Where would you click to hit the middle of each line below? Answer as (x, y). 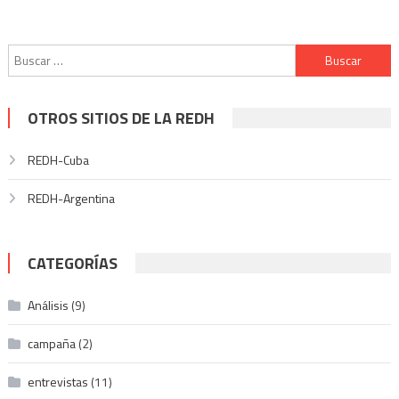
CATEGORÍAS (72, 263)
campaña (51, 343)
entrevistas (57, 381)
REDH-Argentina (71, 198)
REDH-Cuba (58, 159)
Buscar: (314, 54)
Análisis (48, 305)
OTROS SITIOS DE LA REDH (121, 118)
